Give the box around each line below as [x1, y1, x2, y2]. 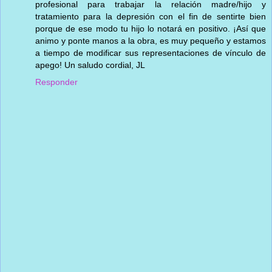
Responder [35, 76, 78, 87]
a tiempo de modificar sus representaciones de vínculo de [35, 47, 266, 58]
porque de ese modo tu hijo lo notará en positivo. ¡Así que [35, 23, 266, 33]
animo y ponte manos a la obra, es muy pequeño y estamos [35, 35, 266, 46]
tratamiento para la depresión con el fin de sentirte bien [35, 11, 266, 21]
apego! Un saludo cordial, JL [35, 59, 145, 70]
